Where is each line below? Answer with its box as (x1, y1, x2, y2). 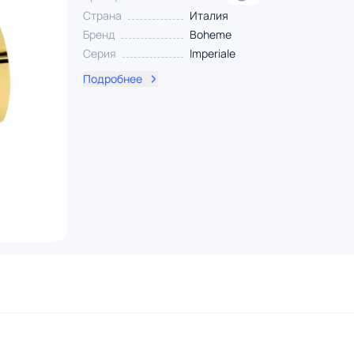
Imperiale (189, 46, 235, 61)
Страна (82, 8, 122, 23)
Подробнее (82, 71, 142, 86)
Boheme (189, 27, 232, 42)
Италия (189, 8, 228, 23)
